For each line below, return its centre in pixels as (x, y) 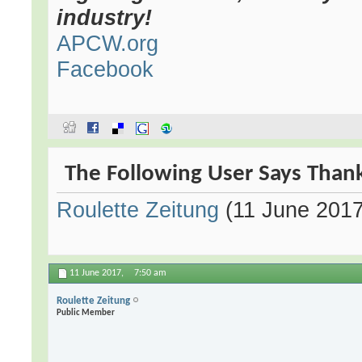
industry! (105, 18)
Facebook (105, 69)
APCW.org (108, 44)
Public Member (86, 313)
